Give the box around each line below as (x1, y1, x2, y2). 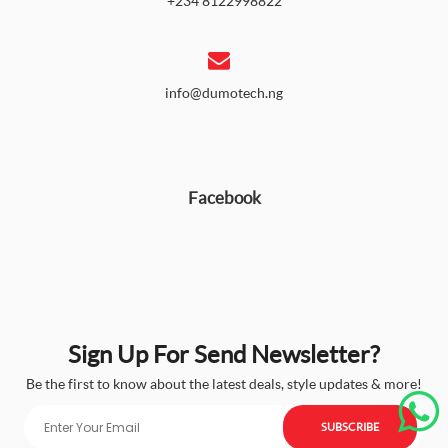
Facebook (187, 187, 261, 208)
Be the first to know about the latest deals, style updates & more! (26, 375, 422, 392)
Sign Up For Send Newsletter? (68, 339, 380, 368)
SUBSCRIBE (321, 420, 379, 433)
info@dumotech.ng (165, 84, 283, 101)
